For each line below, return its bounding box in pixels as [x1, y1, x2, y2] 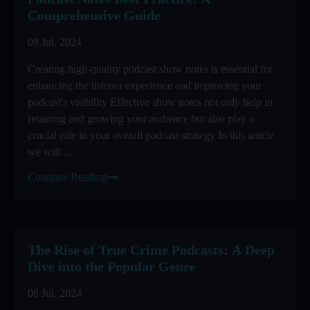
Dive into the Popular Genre [28, 259, 196, 274]
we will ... [28, 146, 71, 158]
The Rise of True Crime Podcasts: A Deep [28, 242, 275, 257]
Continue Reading [28, 170, 107, 183]
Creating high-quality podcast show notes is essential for [28, 63, 273, 75]
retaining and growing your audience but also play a [28, 113, 254, 125]
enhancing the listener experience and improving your [28, 80, 262, 91]
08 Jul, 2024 [28, 287, 82, 299]
